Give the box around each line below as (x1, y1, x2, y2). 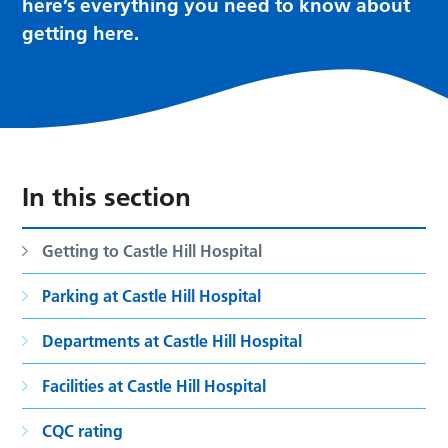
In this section (22, 181, 192, 214)
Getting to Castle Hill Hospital (42, 241, 263, 262)
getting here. (22, 21, 140, 45)
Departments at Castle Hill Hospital (42, 331, 303, 352)
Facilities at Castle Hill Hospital (42, 376, 267, 397)
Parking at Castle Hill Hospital (42, 286, 262, 307)
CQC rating (42, 421, 124, 442)
